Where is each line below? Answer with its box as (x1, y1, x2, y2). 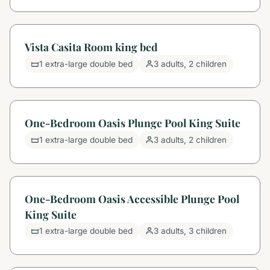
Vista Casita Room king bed (25, 40, 158, 54)
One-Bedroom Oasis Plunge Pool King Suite (25, 116, 240, 130)
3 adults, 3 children (154, 226, 227, 236)
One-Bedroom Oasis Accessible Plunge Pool (25, 191, 239, 206)
